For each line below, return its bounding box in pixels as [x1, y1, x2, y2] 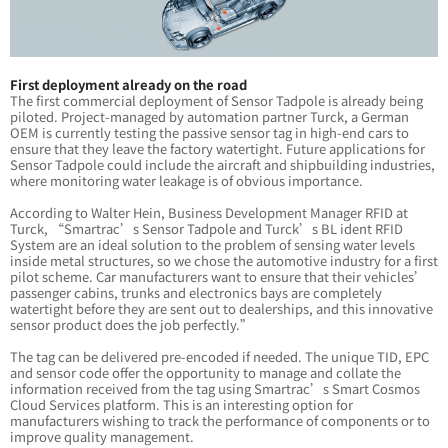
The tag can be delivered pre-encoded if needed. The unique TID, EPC [10, 346, 429, 366]
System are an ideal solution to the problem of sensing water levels [10, 234, 415, 254]
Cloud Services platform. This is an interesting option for [10, 394, 353, 414]
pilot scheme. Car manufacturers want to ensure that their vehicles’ [10, 266, 427, 286]
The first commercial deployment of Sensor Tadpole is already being [10, 90, 423, 110]
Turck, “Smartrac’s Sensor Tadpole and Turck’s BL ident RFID [10, 218, 403, 238]
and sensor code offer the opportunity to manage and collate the [10, 362, 401, 382]
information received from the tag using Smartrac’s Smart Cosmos [10, 378, 420, 398]
